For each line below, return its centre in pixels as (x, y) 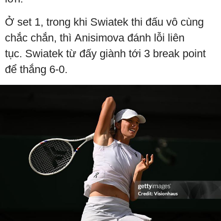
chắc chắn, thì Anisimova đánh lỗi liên (95, 38)
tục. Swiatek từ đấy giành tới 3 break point (105, 54)
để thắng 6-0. (38, 70)
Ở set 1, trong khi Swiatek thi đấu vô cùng (104, 22)
